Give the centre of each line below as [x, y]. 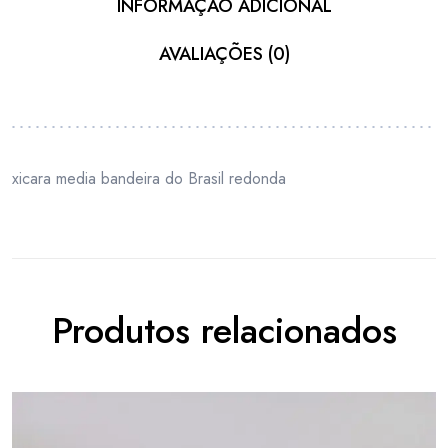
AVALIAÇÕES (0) [224, 53]
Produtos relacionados [224, 331]
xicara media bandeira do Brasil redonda [149, 178]
